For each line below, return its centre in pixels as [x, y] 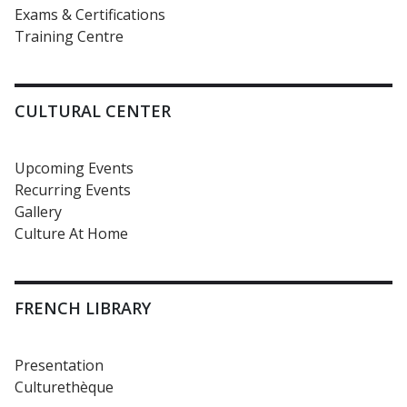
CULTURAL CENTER [93, 111]
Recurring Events [73, 190]
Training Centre [69, 36]
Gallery [38, 212]
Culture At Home [71, 233]
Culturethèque [64, 387]
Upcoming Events [74, 168]
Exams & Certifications [90, 15]
